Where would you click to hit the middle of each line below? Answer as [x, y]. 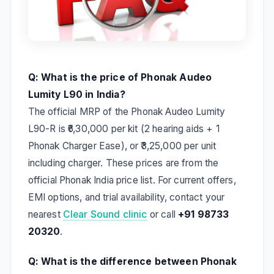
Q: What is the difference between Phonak [132, 262]
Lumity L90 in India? [76, 94]
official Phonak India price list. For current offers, [132, 180]
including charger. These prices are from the [123, 163]
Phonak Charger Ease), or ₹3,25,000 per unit [122, 146]
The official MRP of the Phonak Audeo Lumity [127, 111]
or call [163, 214]
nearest [45, 214]
